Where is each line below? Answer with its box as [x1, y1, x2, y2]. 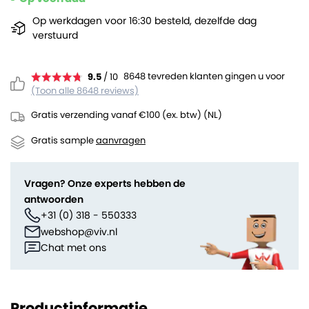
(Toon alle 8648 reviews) [31, 83, 139, 97]
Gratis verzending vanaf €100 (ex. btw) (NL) [31, 108, 222, 121]
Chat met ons [41, 240, 106, 255]
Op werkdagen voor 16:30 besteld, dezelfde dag [32, 14, 257, 28]
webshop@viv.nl [41, 224, 117, 239]
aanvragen [96, 133, 146, 147]
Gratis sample [31, 133, 96, 147]
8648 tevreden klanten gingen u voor [123, 70, 285, 83]
